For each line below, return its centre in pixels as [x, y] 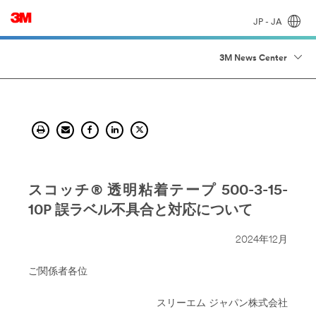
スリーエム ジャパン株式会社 [222, 304]
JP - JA [268, 22]
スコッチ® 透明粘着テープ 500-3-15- [158, 191]
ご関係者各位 [58, 272]
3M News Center [253, 59]
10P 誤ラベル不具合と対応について [140, 211]
